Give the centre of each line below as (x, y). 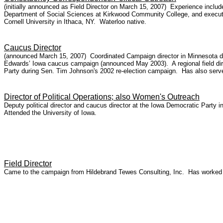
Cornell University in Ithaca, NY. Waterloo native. (75, 22)
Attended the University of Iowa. (50, 113)
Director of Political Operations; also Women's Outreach (102, 97)
